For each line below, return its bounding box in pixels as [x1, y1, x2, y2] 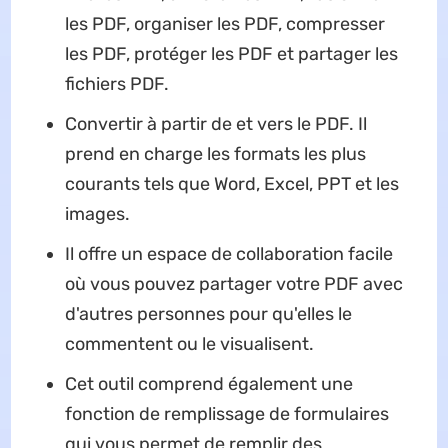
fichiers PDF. [64, 73, 169, 96]
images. [64, 203, 130, 226]
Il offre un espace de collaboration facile [64, 243, 393, 266]
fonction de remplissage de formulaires [64, 403, 389, 426]
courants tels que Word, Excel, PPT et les [64, 173, 399, 196]
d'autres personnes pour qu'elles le [64, 303, 352, 326]
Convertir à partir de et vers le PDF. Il [64, 113, 367, 136]
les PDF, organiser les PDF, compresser [64, 13, 385, 36]
